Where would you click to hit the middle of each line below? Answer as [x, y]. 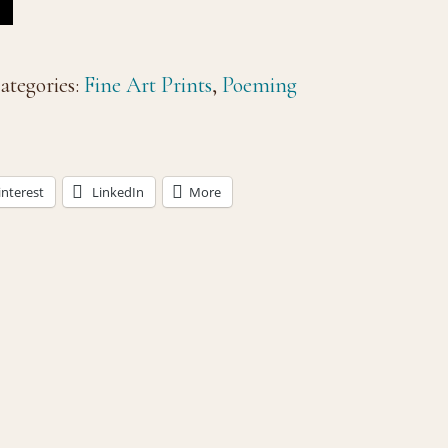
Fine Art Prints [148, 85]
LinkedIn [118, 192]
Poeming [260, 85]
